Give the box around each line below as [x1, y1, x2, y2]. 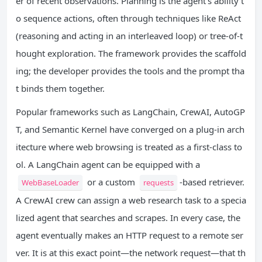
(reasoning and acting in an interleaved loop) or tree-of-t [16, 30, 243, 42]
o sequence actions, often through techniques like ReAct [16, 12, 241, 25]
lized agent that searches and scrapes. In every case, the [16, 212, 240, 224]
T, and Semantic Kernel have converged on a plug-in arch [16, 123, 244, 136]
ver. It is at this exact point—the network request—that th [16, 247, 246, 259]
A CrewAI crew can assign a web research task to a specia [16, 194, 246, 206]
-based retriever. [180, 176, 244, 188]
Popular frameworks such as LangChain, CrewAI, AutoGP [16, 106, 245, 118]
